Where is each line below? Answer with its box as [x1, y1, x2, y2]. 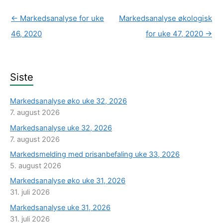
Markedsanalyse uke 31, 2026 [10, 203, 111, 212]
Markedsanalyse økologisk [119, 13, 212, 23]
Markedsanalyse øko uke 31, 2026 [10, 176, 125, 186]
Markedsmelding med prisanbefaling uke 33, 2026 [10, 149, 180, 159]
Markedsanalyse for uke [18, 13, 104, 23]
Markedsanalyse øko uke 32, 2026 [10, 97, 127, 106]
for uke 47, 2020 [146, 29, 205, 38]
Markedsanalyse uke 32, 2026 [10, 123, 112, 132]
